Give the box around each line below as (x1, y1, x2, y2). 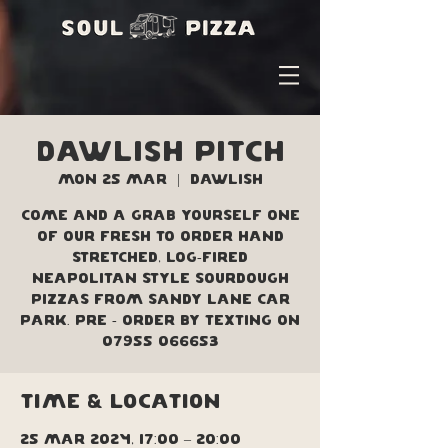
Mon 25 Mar (57, 173, 167, 187)
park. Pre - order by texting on (20, 314, 300, 328)
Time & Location (20, 392, 220, 412)
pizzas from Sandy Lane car (30, 293, 290, 307)
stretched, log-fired (72, 251, 248, 265)
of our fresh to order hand (36, 230, 284, 244)
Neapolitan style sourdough (31, 272, 289, 286)
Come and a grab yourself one (20, 209, 300, 223)
